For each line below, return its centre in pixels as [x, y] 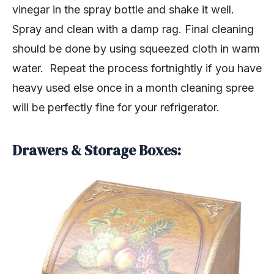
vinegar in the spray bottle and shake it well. [123, 10]
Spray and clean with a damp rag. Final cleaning [133, 29]
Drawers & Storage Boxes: [97, 151]
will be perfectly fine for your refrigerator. [116, 108]
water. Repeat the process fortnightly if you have [137, 68]
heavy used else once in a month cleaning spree [133, 88]
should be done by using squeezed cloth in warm [136, 49]
